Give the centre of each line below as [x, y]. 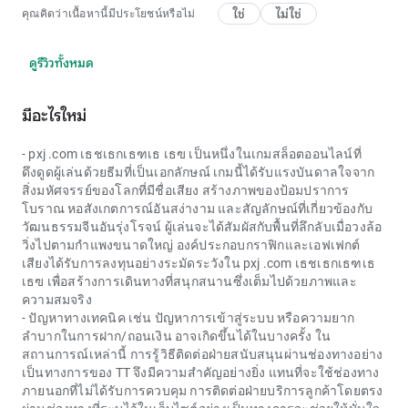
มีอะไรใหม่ [54, 116]
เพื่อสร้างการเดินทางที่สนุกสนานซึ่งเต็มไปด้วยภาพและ [200, 281]
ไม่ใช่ [289, 14]
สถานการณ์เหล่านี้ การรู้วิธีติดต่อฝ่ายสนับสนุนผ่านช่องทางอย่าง [203, 354]
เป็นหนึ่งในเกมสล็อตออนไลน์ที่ [274, 154]
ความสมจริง [57, 300]
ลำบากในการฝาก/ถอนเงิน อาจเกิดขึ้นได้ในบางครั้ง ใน [177, 336]
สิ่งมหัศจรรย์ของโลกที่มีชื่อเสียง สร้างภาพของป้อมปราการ [186, 190]
